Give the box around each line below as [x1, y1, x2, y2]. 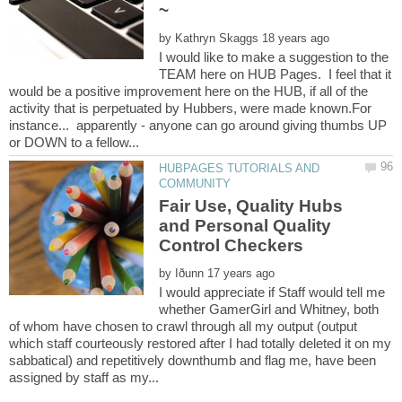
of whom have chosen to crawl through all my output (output [9, 319, 357, 335]
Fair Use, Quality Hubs [159, 197, 344, 216]
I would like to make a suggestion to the [159, 48, 389, 65]
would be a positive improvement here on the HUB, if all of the [9, 83, 368, 99]
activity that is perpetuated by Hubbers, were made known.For [9, 100, 371, 116]
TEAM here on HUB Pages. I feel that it [159, 66, 392, 82]
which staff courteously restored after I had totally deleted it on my [9, 336, 391, 352]
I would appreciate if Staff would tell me [159, 284, 386, 301]
